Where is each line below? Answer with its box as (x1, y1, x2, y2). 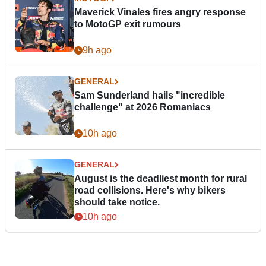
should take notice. (74, 197, 160, 208)
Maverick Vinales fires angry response (74, 7, 246, 18)
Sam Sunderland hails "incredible (74, 90, 225, 101)
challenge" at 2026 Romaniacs (74, 102, 211, 113)
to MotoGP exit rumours (74, 19, 181, 30)
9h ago (83, 45, 112, 56)
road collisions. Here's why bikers (74, 185, 226, 196)
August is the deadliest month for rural (74, 173, 247, 184)
